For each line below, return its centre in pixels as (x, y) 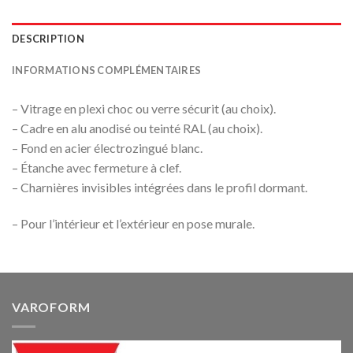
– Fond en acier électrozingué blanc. (107, 147)
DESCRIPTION (48, 38)
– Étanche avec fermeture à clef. (97, 167)
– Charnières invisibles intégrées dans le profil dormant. (160, 187)
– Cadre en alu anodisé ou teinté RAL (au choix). (137, 128)
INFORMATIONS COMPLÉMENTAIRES (107, 70)
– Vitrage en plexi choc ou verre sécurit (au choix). (144, 108)
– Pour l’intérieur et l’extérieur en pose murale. (133, 223)
